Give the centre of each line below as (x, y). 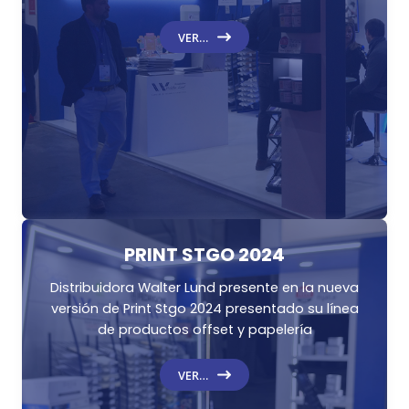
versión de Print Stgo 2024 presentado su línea (204, 309)
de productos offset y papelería (204, 330)
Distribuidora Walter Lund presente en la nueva (204, 288)
